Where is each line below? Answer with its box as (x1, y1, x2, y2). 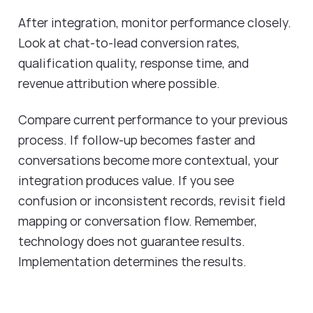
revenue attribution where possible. (18, 74, 223, 92)
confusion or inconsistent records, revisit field (18, 192, 285, 210)
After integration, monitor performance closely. (18, 13, 291, 31)
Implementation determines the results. (18, 253, 249, 270)
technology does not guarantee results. (18, 233, 245, 250)
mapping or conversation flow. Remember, (18, 212, 257, 230)
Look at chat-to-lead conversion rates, (18, 34, 240, 51)
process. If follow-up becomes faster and (18, 131, 255, 149)
